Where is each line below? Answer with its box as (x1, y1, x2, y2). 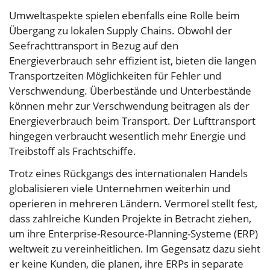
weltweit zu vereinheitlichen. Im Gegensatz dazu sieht (9, 242, 260, 256)
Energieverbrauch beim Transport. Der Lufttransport (9, 114, 256, 128)
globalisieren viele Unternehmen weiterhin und (9, 181, 230, 196)
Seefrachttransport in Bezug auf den (9, 39, 178, 53)
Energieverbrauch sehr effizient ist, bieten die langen (9, 54, 256, 68)
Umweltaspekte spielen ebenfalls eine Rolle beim (9, 8, 240, 23)
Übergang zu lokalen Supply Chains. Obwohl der (9, 24, 232, 38)
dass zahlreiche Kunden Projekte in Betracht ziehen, (9, 212, 251, 226)
